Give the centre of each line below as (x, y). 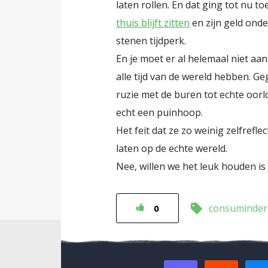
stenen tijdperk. (151, 41)
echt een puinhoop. (159, 112)
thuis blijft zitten (153, 23)
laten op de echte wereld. (172, 148)
